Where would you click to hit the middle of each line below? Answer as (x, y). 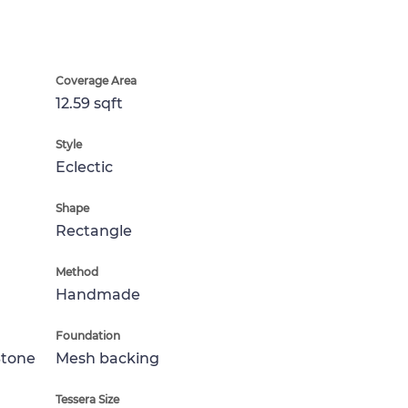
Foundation (88, 336)
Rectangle (94, 231)
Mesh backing (107, 358)
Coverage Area (96, 81)
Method (77, 272)
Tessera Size (87, 399)
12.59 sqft (89, 103)
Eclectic (84, 167)
